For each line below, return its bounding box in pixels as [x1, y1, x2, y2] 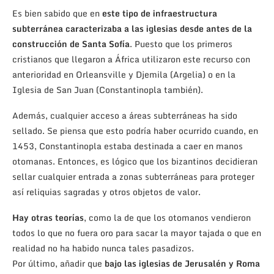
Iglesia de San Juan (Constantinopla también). [12, 83, 203, 97]
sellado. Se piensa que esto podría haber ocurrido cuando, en [12, 124, 258, 138]
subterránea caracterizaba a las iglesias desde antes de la [12, 21, 252, 36]
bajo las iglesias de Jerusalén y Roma [105, 256, 260, 271]
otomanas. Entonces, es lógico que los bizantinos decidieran [12, 154, 257, 169]
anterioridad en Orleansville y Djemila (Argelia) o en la [12, 67, 235, 82]
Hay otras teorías [12, 210, 84, 225]
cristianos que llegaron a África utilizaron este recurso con [12, 52, 250, 67]
